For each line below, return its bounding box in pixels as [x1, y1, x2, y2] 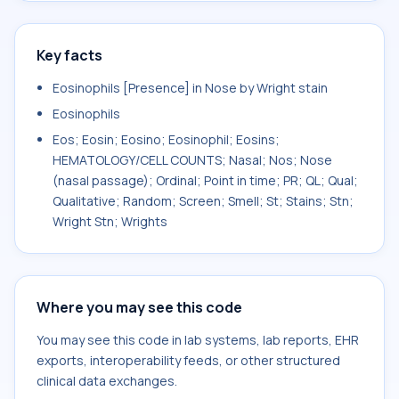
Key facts [37, 45, 102, 65]
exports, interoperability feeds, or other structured [37, 352, 340, 369]
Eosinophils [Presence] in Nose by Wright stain [53, 79, 328, 96]
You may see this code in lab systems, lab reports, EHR [37, 331, 359, 348]
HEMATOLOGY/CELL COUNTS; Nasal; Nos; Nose [53, 151, 332, 168]
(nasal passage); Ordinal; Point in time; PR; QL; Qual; [53, 172, 358, 189]
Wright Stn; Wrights [53, 213, 167, 230]
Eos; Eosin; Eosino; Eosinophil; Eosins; [53, 131, 280, 148]
